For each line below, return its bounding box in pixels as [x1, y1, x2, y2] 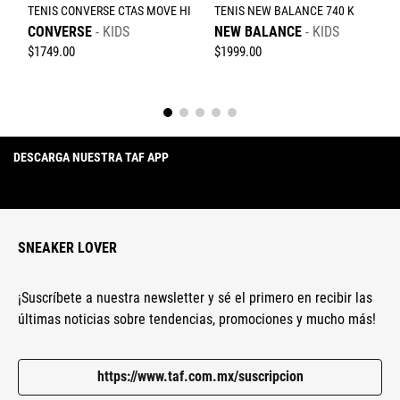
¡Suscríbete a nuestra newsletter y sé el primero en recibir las [18, 289, 372, 307]
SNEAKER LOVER [18, 239, 117, 257]
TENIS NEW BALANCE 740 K [214, 4, 354, 20]
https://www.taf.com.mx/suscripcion [96, 368, 304, 386]
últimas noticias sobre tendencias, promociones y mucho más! [18, 311, 376, 329]
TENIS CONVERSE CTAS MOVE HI [28, 4, 191, 20]
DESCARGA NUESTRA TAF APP [13, 150, 169, 165]
